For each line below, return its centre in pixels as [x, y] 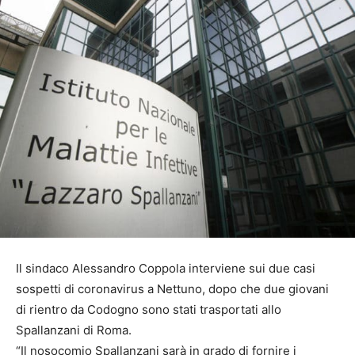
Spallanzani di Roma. [74, 330]
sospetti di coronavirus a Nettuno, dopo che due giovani [172, 289]
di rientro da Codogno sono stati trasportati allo [149, 310]
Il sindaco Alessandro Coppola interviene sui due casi [166, 269]
